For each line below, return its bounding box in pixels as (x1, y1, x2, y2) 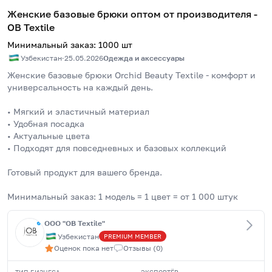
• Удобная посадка (7, 118, 84, 129)
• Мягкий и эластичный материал (7, 106, 149, 117)
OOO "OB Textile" (44, 219, 105, 228)
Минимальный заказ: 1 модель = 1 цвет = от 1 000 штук (7, 191, 238, 202)
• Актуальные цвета (7, 131, 90, 141)
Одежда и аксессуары (103, 53, 185, 63)
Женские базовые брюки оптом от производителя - (7, 8, 257, 20)
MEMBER (133, 233, 161, 240)
